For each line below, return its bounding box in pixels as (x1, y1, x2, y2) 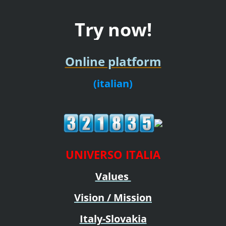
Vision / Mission (74, 190, 152, 204)
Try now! (74, 17, 152, 42)
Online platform (65, 52, 161, 70)
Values (95, 169, 131, 183)
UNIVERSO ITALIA (66, 146, 160, 162)
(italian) (93, 76, 133, 90)
